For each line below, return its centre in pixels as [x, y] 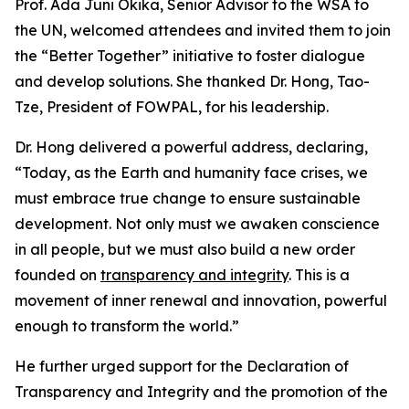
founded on [58, 275]
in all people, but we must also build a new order [185, 250]
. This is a [319, 275]
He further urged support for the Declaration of [182, 367]
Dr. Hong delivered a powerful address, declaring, [191, 147]
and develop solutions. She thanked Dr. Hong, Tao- [192, 82]
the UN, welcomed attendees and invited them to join [203, 31]
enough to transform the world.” [127, 326]
